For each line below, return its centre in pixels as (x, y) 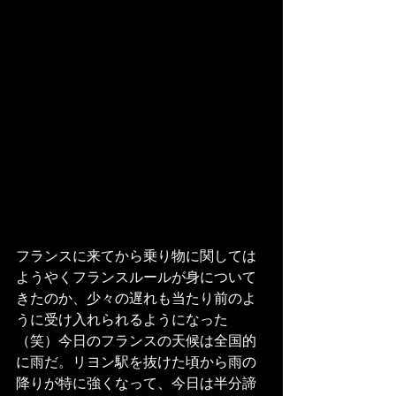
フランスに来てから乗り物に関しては (136, 255)
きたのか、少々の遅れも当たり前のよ (136, 298)
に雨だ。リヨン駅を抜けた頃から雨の (136, 362)
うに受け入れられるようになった (122, 319)
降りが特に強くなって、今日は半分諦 (136, 383)
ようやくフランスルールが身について (136, 277)
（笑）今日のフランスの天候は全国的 (136, 340)
